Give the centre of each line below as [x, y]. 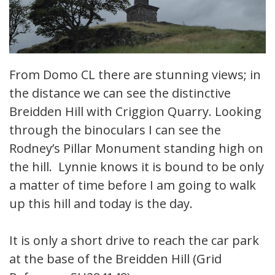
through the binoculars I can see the [115, 130]
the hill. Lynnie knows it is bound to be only [137, 167]
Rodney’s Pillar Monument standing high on [136, 149]
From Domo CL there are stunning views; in [135, 75]
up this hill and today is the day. [101, 204]
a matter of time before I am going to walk [133, 185]
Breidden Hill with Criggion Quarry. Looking [135, 112]
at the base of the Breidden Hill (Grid [115, 259]
